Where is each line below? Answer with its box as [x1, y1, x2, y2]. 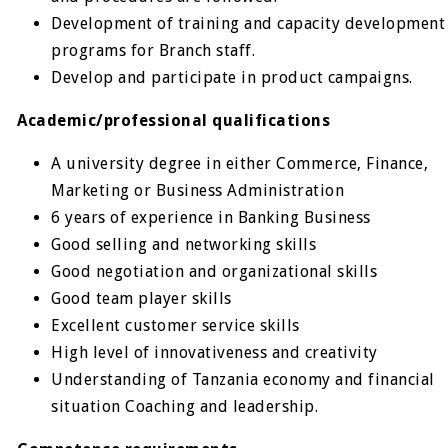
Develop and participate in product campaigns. [51, 68, 413, 87]
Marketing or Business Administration [51, 181, 345, 200]
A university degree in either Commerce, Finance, [51, 154, 429, 173]
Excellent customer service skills [51, 316, 300, 335]
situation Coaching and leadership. [51, 397, 319, 416]
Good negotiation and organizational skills [51, 262, 378, 281]
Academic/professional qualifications [17, 111, 331, 130]
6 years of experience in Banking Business [51, 208, 371, 227]
